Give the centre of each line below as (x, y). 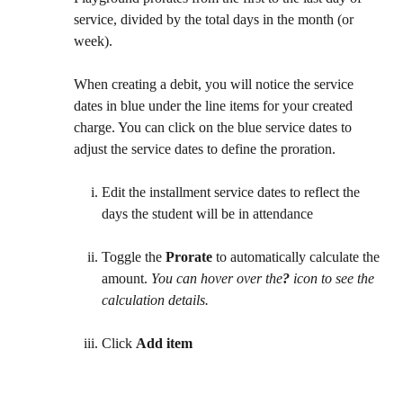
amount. (126, 279)
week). (93, 40)
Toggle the (134, 257)
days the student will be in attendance (207, 214)
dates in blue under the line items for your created (215, 106)
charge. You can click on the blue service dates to (215, 127)
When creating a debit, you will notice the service (215, 84)
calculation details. (155, 300)
